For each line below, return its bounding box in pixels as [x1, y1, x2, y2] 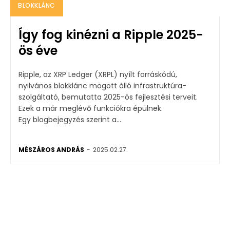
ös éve [18, 42, 57, 59]
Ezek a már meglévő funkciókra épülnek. [18, 103, 163, 113]
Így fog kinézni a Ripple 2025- [18, 26, 203, 43]
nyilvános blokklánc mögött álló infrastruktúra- [18, 80, 186, 91]
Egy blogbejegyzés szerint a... [18, 114, 121, 125]
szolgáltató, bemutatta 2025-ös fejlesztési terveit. [18, 91, 198, 102]
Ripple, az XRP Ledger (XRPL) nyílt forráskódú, [18, 69, 177, 80]
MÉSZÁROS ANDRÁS [18, 145, 84, 154]
